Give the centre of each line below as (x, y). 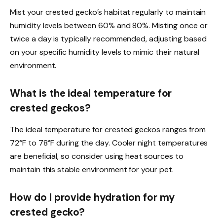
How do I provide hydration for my (92, 197)
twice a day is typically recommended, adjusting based (108, 38)
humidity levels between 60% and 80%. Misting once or (109, 25)
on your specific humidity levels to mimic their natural (105, 52)
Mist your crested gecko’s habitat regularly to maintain (108, 12)
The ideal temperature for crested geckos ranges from (108, 129)
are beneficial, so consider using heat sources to (97, 156)
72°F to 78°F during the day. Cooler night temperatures (109, 143)
